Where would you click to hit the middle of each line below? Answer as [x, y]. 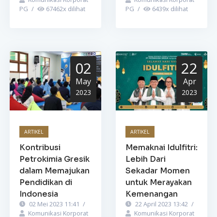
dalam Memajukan [54, 170]
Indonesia [39, 194]
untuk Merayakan [159, 182]
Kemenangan [152, 194]
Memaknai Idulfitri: [162, 147]
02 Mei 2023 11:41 [54, 204]
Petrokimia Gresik [54, 159]
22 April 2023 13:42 [162, 204]
